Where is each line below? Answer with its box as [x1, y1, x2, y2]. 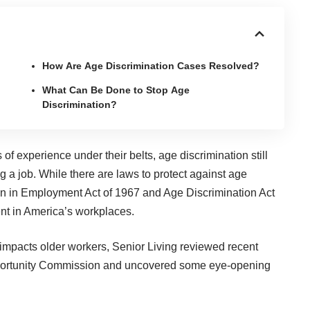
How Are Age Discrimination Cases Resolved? [42, 60, 260, 71]
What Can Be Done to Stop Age [42, 84, 190, 95]
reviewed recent [177, 240, 258, 253]
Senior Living [112, 240, 177, 253]
